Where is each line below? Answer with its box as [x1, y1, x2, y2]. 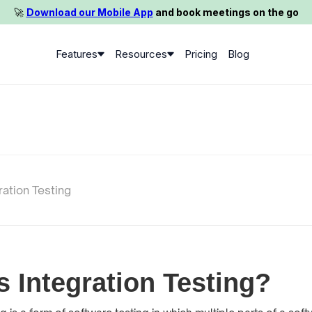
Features [55, 47, 97, 61]
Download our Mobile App [26, 6, 153, 18]
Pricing [184, 47, 217, 61]
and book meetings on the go [153, 6, 299, 18]
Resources [114, 47, 167, 61]
